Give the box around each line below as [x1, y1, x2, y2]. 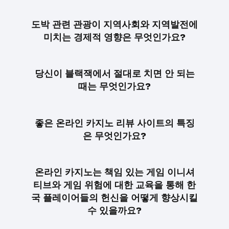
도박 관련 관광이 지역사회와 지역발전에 [31, 19, 198, 30]
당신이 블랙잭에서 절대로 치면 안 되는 [34, 68, 195, 79]
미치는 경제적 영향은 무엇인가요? [43, 32, 186, 43]
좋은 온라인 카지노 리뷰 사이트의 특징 [34, 117, 195, 128]
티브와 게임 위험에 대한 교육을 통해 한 [33, 179, 196, 191]
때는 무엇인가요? [78, 81, 151, 92]
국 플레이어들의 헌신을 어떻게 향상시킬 [31, 192, 198, 203]
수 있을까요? [87, 205, 142, 216]
